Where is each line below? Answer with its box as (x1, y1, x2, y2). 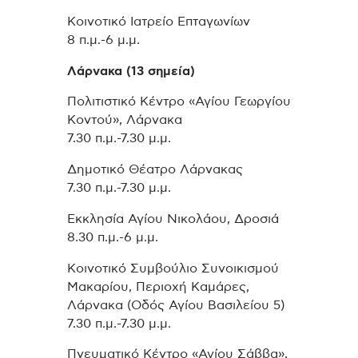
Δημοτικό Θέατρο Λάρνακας (67, 163, 243, 177)
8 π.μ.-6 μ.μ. (67, 33, 140, 46)
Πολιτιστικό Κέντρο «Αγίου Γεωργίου (67, 95, 291, 109)
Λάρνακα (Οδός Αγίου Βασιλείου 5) (67, 298, 284, 312)
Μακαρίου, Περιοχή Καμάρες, (67, 280, 249, 293)
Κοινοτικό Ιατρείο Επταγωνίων (67, 14, 250, 28)
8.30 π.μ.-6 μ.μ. (67, 230, 158, 244)
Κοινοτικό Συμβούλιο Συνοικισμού (67, 261, 279, 275)
